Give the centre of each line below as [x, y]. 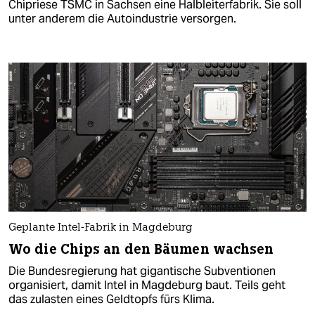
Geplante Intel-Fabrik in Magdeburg [101, 229]
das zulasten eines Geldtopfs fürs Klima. [111, 300]
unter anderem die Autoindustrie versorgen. [122, 18]
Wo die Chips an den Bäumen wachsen [141, 250]
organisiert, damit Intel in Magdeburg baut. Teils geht [147, 285]
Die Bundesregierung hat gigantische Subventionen [142, 271]
